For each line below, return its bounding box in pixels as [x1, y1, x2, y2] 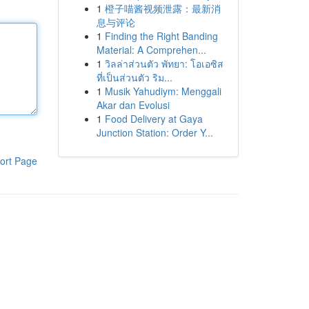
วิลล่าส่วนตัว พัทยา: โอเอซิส [104, 57, 223, 70]
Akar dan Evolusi [96, 98, 170, 112]
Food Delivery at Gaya [104, 112, 203, 126]
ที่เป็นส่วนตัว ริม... [96, 70, 172, 84]
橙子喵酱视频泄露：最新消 [104, 1, 221, 15]
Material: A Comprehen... [96, 43, 206, 57]
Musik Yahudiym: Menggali [104, 84, 221, 98]
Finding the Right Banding [104, 29, 218, 43]
